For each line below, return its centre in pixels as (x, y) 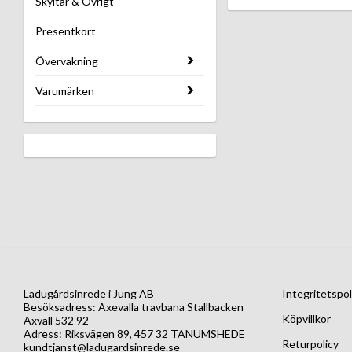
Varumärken (65, 91)
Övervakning (67, 61)
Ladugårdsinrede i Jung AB (89, 294)
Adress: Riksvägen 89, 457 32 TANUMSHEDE (134, 334)
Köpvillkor (306, 319)
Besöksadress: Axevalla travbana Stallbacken (134, 307)
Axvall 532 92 (56, 321)
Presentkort (66, 31)
